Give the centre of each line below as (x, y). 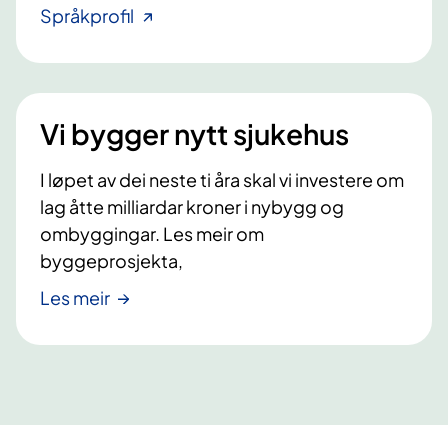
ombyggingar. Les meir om (152, 233)
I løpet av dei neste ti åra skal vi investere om (222, 179)
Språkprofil (87, 15)
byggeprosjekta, (111, 260)
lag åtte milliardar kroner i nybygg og (192, 206)
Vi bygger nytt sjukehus (194, 133)
